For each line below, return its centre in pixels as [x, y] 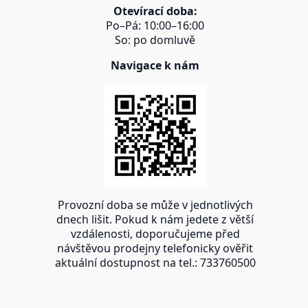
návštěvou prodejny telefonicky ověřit [155, 249]
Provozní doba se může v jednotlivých [155, 205]
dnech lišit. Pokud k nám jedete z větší [155, 220]
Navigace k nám [155, 66]
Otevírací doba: [155, 11]
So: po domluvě [155, 40]
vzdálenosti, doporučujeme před [155, 234]
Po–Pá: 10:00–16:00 [155, 26]
